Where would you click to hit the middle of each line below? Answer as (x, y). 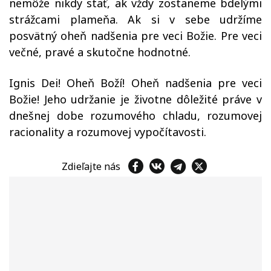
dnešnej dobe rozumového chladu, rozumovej (135, 116)
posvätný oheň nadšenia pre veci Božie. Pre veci (135, 36)
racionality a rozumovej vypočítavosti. (108, 132)
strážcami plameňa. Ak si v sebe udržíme (135, 19)
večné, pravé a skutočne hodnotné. (100, 52)
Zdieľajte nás (93, 166)
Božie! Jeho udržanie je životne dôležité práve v (135, 99)
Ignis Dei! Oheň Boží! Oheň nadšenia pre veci (135, 83)
